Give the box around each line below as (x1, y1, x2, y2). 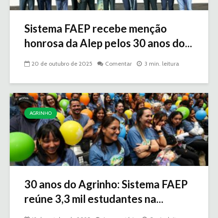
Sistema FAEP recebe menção (24, 22, 167, 36)
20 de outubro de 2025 (32, 60, 92, 68)
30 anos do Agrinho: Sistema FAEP (24, 178, 188, 191)
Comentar (105, 60, 132, 68)
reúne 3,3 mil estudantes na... (24, 192, 163, 206)
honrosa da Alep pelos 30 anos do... (24, 36, 192, 50)
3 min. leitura (145, 60, 179, 68)
